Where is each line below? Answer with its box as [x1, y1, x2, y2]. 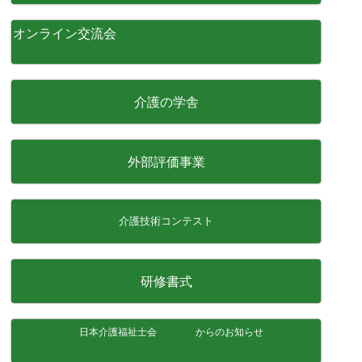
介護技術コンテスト [119, 215, 214, 227]
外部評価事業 [127, 155, 205, 169]
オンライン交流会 [13, 27, 117, 40]
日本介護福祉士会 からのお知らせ [69, 326, 263, 338]
